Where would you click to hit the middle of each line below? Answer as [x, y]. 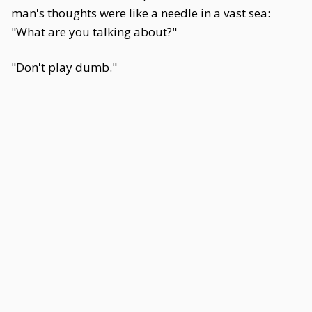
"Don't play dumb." [64, 67]
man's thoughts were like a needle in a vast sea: [141, 13]
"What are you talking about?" [94, 32]
